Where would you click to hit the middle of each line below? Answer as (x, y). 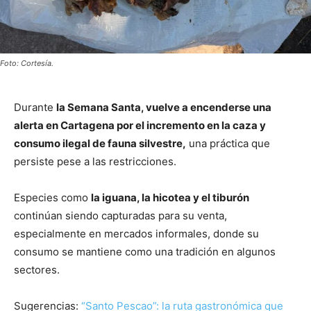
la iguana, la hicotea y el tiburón (170, 198)
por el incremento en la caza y (190, 126)
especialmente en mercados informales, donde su (136, 234)
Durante (35, 108)
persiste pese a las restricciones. (95, 162)
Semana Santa (104, 108)
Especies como (52, 198)
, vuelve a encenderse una (206, 108)
